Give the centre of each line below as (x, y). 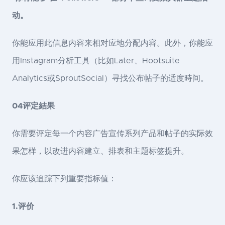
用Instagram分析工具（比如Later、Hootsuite (96, 61)
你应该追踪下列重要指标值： (64, 179)
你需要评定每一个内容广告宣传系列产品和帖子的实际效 (113, 134)
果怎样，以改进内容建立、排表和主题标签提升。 (100, 151)
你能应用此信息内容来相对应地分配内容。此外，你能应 (113, 43)
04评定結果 (33, 106)
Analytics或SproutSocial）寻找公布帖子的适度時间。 (110, 79)
